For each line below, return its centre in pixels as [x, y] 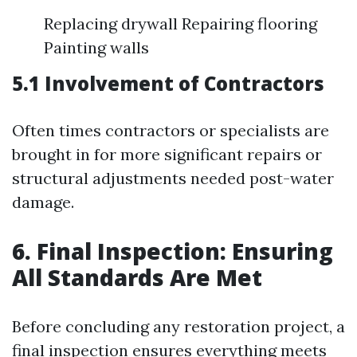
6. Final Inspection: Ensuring [173, 251]
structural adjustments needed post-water [173, 178]
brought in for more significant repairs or [167, 154]
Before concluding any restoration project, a [178, 326]
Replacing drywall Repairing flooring [180, 23]
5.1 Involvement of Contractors [168, 83]
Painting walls [96, 47]
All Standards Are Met [137, 277]
